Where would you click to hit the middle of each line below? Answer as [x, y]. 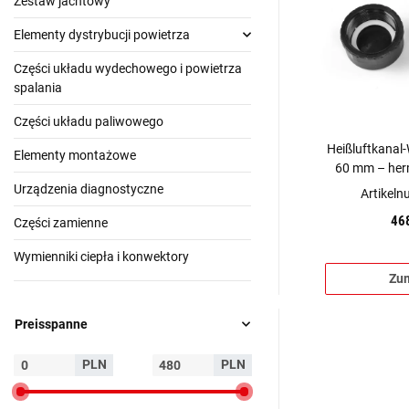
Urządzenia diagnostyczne [89, 189]
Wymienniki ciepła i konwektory [101, 256]
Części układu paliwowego [89, 121]
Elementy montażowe [75, 155]
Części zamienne [61, 222]
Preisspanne [51, 324]
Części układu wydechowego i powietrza [128, 68]
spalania [38, 87]
